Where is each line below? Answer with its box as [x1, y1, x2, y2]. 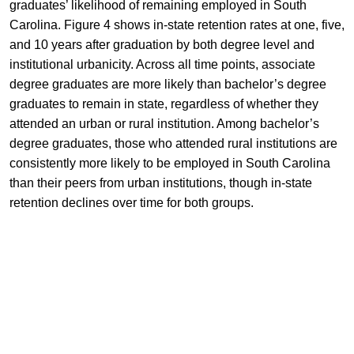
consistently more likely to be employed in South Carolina [9, 156, 330, 171]
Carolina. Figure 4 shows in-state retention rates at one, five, [9, 18, 345, 32]
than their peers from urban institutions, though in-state [9, 176, 312, 190]
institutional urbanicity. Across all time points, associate [9, 58, 315, 72]
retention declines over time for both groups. [9, 196, 254, 210]
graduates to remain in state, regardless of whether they [9, 97, 318, 111]
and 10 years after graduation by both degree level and [9, 38, 314, 52]
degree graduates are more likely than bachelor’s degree [9, 77, 326, 92]
